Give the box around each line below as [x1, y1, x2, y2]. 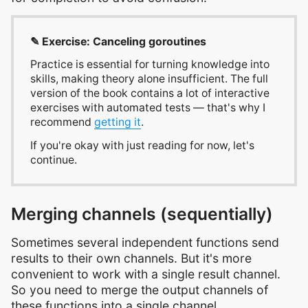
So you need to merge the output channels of [11, 282, 268, 297]
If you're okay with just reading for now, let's [30, 139, 254, 152]
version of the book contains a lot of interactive [30, 87, 269, 100]
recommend [30, 115, 94, 129]
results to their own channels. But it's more [11, 250, 252, 265]
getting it [93, 115, 141, 129]
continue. [30, 153, 77, 166]
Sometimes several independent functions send [11, 234, 279, 250]
